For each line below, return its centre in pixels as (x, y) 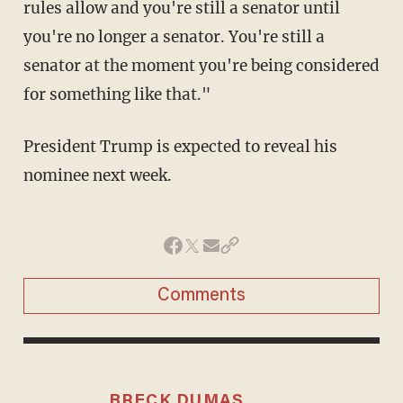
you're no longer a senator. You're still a (174, 36)
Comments (201, 296)
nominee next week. (97, 175)
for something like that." (116, 94)
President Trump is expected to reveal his (180, 146)
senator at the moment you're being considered (201, 65)
